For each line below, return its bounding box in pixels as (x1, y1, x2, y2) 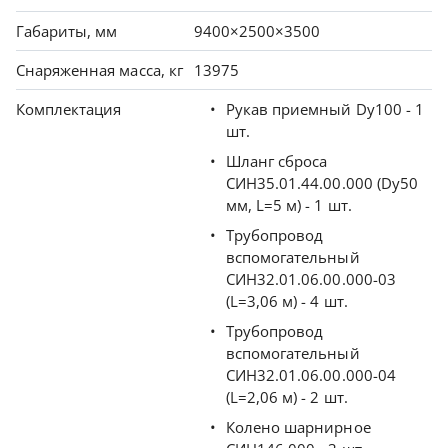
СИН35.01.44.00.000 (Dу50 (226, 173, 418, 194)
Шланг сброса (226, 151, 328, 172)
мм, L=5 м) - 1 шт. (226, 195, 352, 216)
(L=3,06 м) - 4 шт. (226, 291, 348, 312)
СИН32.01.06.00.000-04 (226, 365, 396, 386)
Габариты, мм (16, 21, 118, 42)
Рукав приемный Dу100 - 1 (226, 99, 424, 120)
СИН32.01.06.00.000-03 (226, 269, 396, 290)
